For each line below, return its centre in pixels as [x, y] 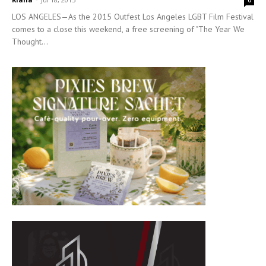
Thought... [30, 42]
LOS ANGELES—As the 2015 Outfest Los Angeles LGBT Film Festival [133, 17]
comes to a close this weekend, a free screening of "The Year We [128, 29]
